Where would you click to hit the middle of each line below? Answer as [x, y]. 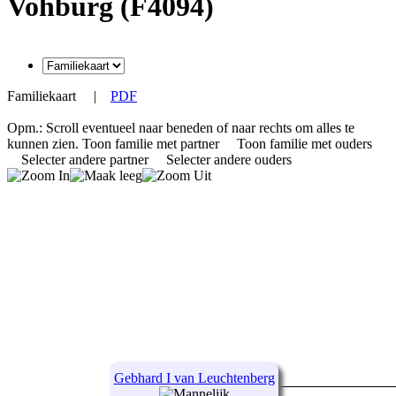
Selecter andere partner [87, 160]
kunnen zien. [45, 144]
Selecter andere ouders [231, 160]
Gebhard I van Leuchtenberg [194, 378]
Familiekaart [43, 96]
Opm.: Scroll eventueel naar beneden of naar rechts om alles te [181, 128]
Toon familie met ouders [306, 144]
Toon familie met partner [152, 144]
